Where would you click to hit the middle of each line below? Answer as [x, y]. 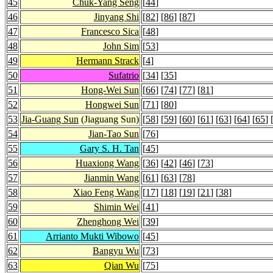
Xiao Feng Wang [106, 192]
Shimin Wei [116, 207]
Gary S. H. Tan [109, 148]
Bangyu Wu [116, 250]
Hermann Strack [108, 60]
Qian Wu [122, 265]
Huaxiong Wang [107, 163]
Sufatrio [124, 75]
